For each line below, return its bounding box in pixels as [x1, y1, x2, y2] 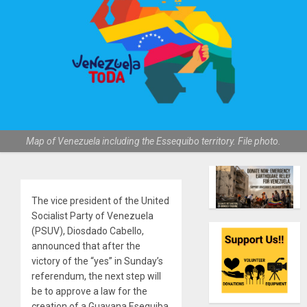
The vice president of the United [32, 195, 169, 207]
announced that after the [32, 241, 140, 252]
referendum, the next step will [32, 271, 161, 282]
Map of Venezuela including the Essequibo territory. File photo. [26, 136, 281, 147]
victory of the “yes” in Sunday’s [32, 256, 163, 267]
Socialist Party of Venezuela [32, 210, 153, 222]
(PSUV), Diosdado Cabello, [32, 225, 144, 237]
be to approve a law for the [32, 286, 147, 297]
